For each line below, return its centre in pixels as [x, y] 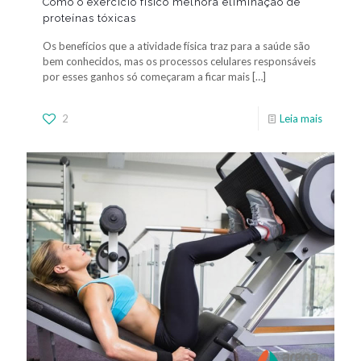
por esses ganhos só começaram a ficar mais [146, 77]
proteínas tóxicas [89, 19]
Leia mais [301, 119]
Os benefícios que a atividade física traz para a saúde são [176, 46]
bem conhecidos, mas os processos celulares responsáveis [179, 62]
